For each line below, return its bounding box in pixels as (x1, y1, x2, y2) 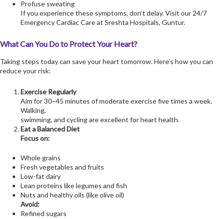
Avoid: (21, 200, 40, 209)
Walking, (21, 106, 46, 115)
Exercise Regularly (21, 88, 76, 96)
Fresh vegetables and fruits (21, 163, 104, 172)
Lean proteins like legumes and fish (21, 181, 127, 190)
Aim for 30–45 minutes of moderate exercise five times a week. (21, 97, 212, 106)
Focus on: (21, 134, 50, 143)
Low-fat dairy (21, 172, 61, 181)
